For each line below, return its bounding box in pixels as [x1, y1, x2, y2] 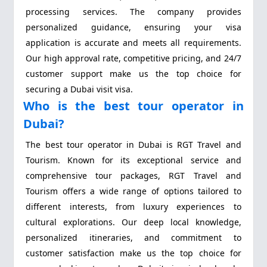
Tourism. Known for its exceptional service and [26, 154, 241, 166]
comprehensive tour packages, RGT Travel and [26, 169, 241, 181]
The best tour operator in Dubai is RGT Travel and [26, 138, 241, 150]
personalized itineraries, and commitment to [26, 231, 241, 243]
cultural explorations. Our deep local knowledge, [26, 216, 241, 228]
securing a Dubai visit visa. [26, 83, 133, 95]
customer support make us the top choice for [26, 68, 241, 80]
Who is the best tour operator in [23, 98, 244, 114]
